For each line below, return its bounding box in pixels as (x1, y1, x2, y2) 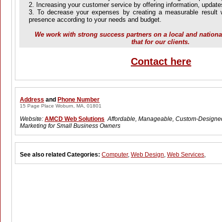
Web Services (167, 151, 204, 158)
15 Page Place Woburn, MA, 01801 (20, 103, 102, 109)
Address (20, 96, 44, 103)
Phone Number (57, 96, 100, 103)
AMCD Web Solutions (45, 115, 105, 122)
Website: (20, 115, 43, 122)
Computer (102, 151, 128, 158)
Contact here (131, 56, 191, 67)
